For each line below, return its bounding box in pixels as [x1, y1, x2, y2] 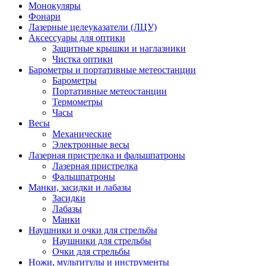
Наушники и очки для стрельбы [28, 224, 157, 235]
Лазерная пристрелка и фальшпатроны [28, 150, 185, 160]
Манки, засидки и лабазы [28, 182, 131, 192]
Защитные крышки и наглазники [52, 43, 186, 53]
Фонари [28, 11, 61, 21]
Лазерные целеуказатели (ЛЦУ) [28, 21, 157, 32]
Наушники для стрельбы [52, 235, 151, 246]
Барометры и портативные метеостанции [28, 64, 196, 75]
